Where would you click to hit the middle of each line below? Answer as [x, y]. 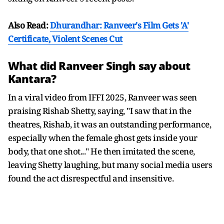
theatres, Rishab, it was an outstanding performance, [109, 124]
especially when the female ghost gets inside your [103, 137]
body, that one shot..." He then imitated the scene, [101, 151]
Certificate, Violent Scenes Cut [65, 38]
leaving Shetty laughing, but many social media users [110, 164]
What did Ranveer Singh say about [99, 66]
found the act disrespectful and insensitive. [92, 178]
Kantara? [33, 79]
